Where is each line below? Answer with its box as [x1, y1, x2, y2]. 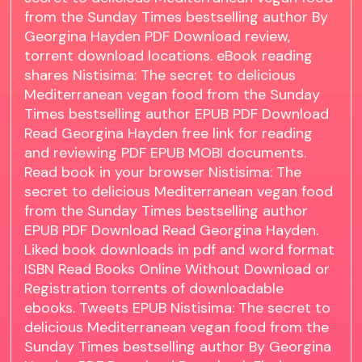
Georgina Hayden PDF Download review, [24, 27, 291, 47]
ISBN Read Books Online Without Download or [24, 259, 330, 280]
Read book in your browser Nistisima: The [24, 162, 302, 183]
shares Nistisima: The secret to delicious [24, 65, 297, 86]
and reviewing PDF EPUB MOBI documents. [24, 143, 307, 163]
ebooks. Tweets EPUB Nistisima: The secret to [24, 298, 331, 318]
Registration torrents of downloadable [24, 279, 284, 299]
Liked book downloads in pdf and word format [24, 240, 335, 260]
